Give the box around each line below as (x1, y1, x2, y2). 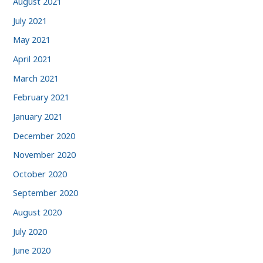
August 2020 (13, 206, 62, 218)
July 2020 (13, 225, 48, 237)
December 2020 (13, 129, 76, 141)
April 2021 (13, 52, 52, 65)
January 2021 (13, 110, 63, 122)
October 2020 (13, 167, 68, 180)
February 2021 (13, 91, 70, 103)
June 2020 (13, 244, 51, 257)
